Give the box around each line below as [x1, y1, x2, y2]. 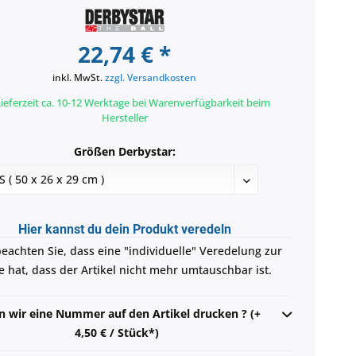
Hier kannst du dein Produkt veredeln [17, 221, 231, 237]
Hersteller [101, 110, 148, 125]
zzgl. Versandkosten [105, 70, 197, 84]
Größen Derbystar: [73, 143, 176, 159]
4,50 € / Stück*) [74, 324, 159, 340]
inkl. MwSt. [52, 70, 106, 84]
